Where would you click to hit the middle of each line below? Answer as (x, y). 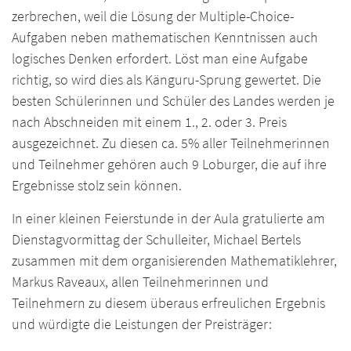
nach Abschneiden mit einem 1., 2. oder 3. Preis (149, 122)
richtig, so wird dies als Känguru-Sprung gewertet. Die (166, 80)
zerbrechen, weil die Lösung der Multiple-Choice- (153, 16)
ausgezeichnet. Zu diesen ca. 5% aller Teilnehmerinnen (171, 143)
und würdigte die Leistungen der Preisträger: (142, 324)
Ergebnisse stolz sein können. (97, 186)
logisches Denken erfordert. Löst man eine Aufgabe (160, 59)
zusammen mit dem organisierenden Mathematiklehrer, (174, 261)
